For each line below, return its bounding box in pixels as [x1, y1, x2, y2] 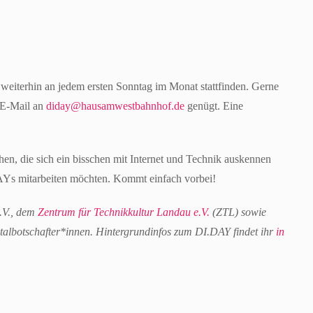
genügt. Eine [184, 100, 243, 112]
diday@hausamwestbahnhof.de [46, 100, 184, 112]
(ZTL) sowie [210, 206, 266, 218]
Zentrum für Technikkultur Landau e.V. [38, 206, 210, 218]
